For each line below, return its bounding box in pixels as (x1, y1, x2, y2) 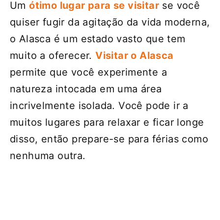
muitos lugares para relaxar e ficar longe (10, 116, 204, 128)
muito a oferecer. (10, 49, 96, 61)
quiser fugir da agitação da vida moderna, (10, 16, 210, 28)
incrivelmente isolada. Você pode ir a (10, 99, 189, 111)
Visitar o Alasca (95, 49, 174, 61)
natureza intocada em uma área (10, 82, 162, 95)
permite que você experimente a (10, 66, 167, 78)
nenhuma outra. (10, 149, 86, 162)
